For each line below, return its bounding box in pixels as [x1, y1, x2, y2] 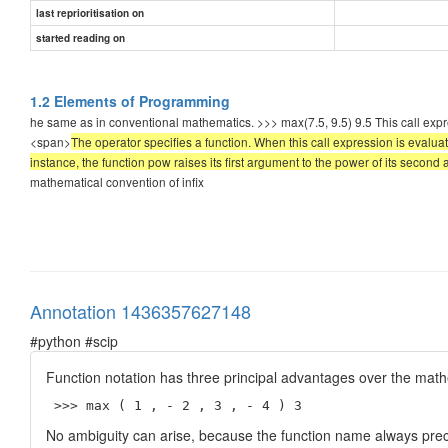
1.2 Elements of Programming [30, 90, 230, 111]
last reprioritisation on [36, 5, 144, 20]
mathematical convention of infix [30, 172, 204, 190]
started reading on [36, 30, 125, 45]
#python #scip [30, 330, 118, 351]
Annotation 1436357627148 [30, 297, 251, 324]
